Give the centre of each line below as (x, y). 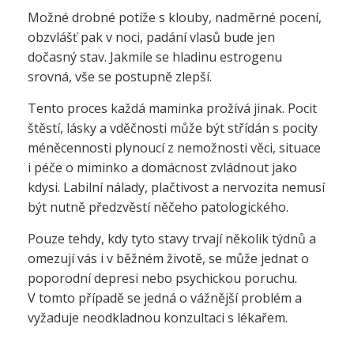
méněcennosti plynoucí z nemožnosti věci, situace (174, 148)
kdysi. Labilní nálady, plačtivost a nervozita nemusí (176, 187)
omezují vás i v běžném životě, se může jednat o (168, 258)
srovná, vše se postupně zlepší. (120, 77)
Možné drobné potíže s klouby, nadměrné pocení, (175, 17)
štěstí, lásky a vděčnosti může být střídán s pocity (173, 128)
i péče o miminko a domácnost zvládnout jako (162, 168)
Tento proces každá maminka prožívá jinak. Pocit (172, 108)
